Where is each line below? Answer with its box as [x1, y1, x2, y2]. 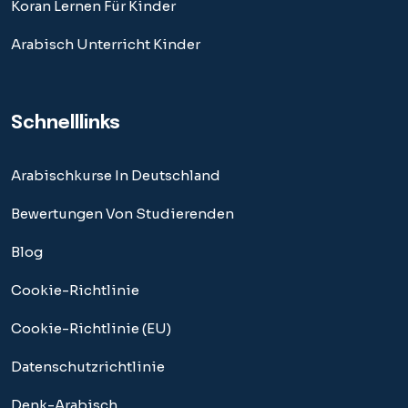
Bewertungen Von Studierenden [11, 204, 234, 222]
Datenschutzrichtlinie [11, 357, 165, 375]
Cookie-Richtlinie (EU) [11, 319, 171, 337]
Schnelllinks [11, 113, 120, 133]
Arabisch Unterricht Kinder [11, 35, 200, 53]
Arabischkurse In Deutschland [11, 166, 220, 184]
